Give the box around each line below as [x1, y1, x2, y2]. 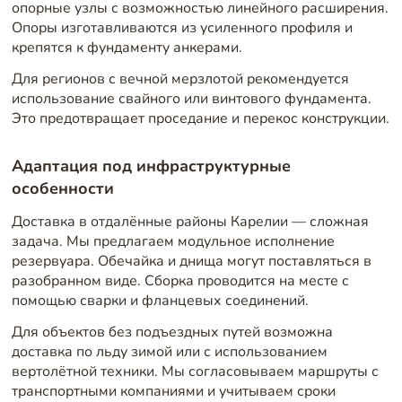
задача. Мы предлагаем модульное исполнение [11, 231, 335, 251]
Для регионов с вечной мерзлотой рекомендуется [11, 69, 349, 90]
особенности [11, 177, 114, 200]
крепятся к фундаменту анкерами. [11, 37, 242, 57]
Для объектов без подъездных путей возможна [11, 322, 333, 343]
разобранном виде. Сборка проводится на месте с [11, 270, 349, 291]
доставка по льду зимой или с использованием [11, 342, 328, 363]
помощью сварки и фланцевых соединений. [11, 290, 309, 310]
